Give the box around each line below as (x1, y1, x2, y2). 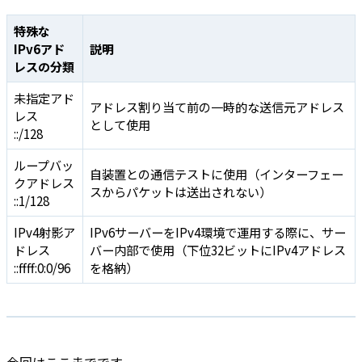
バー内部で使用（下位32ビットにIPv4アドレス (90, 241, 346, 259)
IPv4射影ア (14, 223, 75, 242)
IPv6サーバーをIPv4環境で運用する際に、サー (90, 223, 346, 242)
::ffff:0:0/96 (14, 259, 70, 277)
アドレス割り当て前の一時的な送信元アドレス (90, 98, 344, 116)
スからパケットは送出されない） (90, 183, 271, 201)
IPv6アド (14, 40, 65, 58)
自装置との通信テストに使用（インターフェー (90, 165, 343, 183)
